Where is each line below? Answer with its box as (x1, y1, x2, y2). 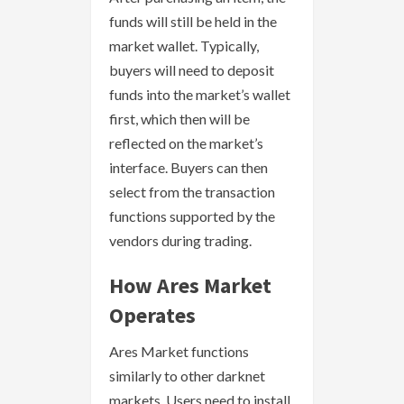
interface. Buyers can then (109, 159, 268, 177)
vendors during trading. (109, 232, 252, 250)
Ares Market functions (109, 343, 249, 361)
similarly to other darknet (109, 367, 265, 385)
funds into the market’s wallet (109, 86, 290, 104)
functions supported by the (109, 207, 275, 225)
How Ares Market (109, 271, 271, 300)
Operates (109, 301, 196, 330)
